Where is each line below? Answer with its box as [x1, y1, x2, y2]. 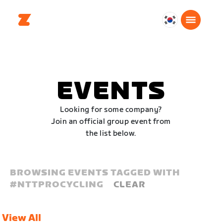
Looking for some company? [60, 105, 162, 114]
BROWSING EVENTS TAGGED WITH [10, 167, 180, 178]
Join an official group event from [51, 117, 171, 126]
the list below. [86, 129, 136, 138]
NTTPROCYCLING [17, 179, 104, 190]
